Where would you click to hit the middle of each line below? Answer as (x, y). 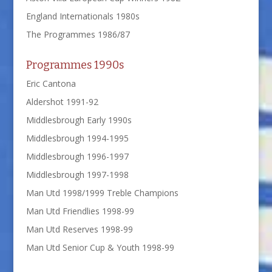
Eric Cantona (51, 83)
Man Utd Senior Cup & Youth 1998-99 (100, 247)
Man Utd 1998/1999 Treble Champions (102, 192)
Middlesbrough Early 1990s (79, 120)
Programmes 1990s (75, 65)
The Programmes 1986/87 (78, 34)
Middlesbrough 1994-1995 (77, 138)
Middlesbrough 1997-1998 (77, 174)
